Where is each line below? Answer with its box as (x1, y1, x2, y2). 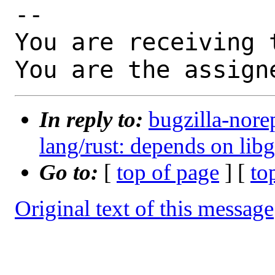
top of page (117, 160, 219, 185)
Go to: (39, 160, 104, 185)
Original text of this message (15, 196, 274, 222)
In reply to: (39, 107, 149, 133)
